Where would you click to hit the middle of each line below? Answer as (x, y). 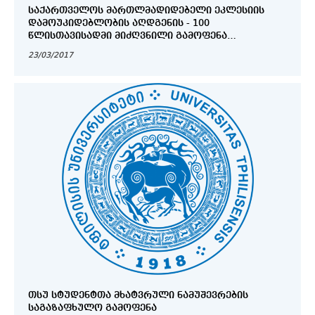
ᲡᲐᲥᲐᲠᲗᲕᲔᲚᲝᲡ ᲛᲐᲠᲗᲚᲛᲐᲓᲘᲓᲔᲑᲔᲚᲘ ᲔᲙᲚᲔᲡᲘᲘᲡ (146, 11)
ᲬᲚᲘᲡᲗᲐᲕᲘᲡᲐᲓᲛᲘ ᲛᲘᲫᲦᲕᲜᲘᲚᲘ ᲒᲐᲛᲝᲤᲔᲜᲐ (128, 36)
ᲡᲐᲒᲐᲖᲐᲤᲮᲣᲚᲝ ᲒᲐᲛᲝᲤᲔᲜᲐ (92, 308)
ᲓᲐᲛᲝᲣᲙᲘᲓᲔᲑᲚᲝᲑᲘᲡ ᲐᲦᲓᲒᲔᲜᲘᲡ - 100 (119, 24)
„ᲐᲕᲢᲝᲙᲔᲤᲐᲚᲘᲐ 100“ (80, 49)
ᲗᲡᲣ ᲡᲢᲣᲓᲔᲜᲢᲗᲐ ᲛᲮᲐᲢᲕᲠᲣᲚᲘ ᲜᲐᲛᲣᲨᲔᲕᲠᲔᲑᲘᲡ (138, 296)
